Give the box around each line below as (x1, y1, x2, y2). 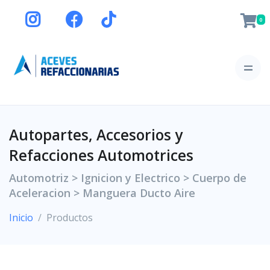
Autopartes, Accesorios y (9, 125, 183, 145)
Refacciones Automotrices (9, 145, 193, 166)
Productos (46, 211, 93, 225)
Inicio (9, 211, 33, 225)
